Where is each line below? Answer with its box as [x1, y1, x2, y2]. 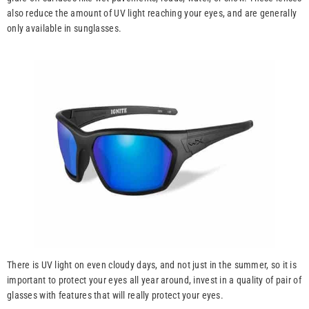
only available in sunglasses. [7, 23, 122, 34]
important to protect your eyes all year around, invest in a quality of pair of [7, 275, 301, 286]
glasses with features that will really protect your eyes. [7, 290, 223, 301]
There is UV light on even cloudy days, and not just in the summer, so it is [7, 259, 297, 271]
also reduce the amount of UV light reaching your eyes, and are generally [7, 8, 297, 19]
